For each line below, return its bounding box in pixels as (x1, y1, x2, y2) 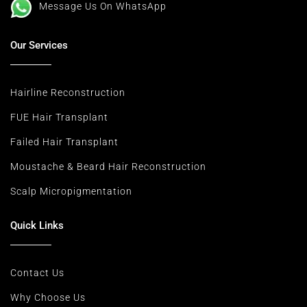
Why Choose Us (10, 291, 86, 303)
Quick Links (10, 219, 64, 232)
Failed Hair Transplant (10, 136, 119, 147)
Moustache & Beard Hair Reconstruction (10, 160, 206, 172)
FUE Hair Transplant (10, 111, 108, 123)
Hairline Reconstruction (10, 86, 125, 98)
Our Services (10, 38, 68, 51)
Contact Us (10, 267, 64, 278)
